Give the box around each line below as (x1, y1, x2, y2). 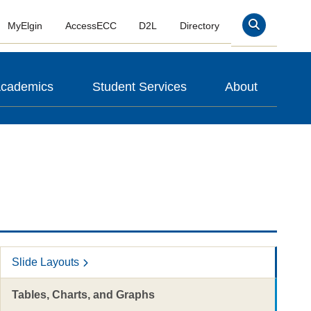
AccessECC (65, 20, 117, 32)
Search (253, 20, 288, 36)
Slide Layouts (11, 256, 79, 268)
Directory (180, 20, 220, 32)
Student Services (92, 80, 187, 94)
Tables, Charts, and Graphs (11, 289, 155, 301)
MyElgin (7, 20, 42, 32)
